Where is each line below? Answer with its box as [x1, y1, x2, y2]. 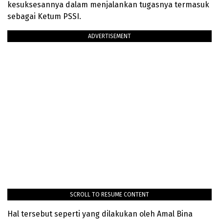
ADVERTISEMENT [88, 33, 131, 40]
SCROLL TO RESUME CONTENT [70, 191, 149, 198]
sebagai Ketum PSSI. [7, 12, 81, 22]
